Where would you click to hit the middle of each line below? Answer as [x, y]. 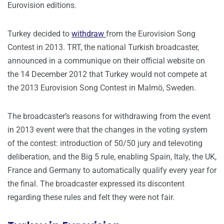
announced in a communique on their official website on [106, 61]
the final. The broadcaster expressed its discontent [96, 184]
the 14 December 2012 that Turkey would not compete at [107, 74]
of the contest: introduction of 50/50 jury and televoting [105, 143]
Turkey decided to [39, 34]
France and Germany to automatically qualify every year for [112, 170]
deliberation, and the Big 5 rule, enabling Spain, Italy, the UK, [112, 157]
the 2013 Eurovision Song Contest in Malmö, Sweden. [102, 88]
